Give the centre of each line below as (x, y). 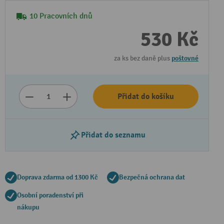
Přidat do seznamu (113, 135)
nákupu (28, 207)
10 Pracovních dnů (61, 16)
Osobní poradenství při (50, 195)
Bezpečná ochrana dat (152, 177)
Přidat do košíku (146, 96)
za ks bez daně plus (143, 58)
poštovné (185, 58)
